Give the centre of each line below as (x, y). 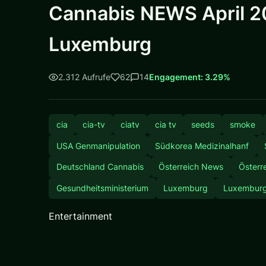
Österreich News (191, 167)
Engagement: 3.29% (190, 77)
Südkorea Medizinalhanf (202, 145)
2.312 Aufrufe (84, 77)
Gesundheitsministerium (102, 188)
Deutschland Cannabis (100, 167)
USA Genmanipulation (98, 145)
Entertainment (80, 216)
